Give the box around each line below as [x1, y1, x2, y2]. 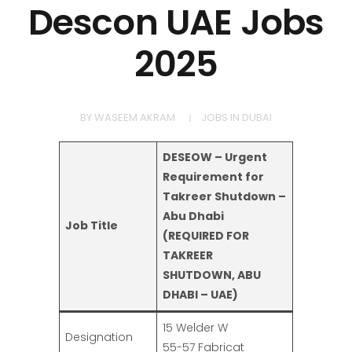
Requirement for [163, 169, 264, 185]
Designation [65, 329, 133, 346]
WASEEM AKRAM [94, 110, 175, 125]
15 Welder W [163, 320, 228, 336]
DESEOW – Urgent [163, 149, 267, 166]
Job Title [65, 218, 118, 234]
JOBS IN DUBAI [201, 110, 272, 125]
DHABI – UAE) [163, 287, 238, 303]
